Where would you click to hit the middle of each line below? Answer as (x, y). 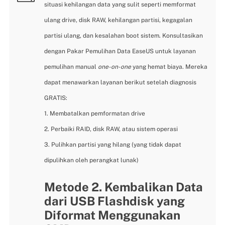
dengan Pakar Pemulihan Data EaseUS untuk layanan (120, 51)
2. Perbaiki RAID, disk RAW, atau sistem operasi (111, 129)
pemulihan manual (71, 67)
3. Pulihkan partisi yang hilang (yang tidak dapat (113, 145)
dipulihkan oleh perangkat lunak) (92, 160)
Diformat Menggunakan (113, 215)
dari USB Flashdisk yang (115, 201)
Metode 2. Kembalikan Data (124, 187)
